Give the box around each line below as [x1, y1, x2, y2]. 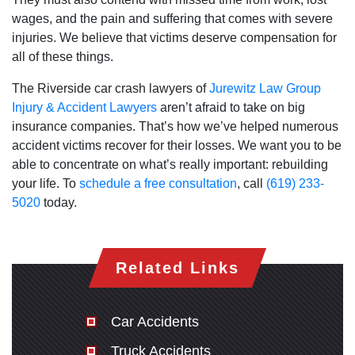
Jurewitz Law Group [209, 82, 321, 96]
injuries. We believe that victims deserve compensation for [12, 31, 337, 45]
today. [40, 196, 77, 210]
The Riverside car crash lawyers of [12, 82, 209, 96]
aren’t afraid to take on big [157, 101, 305, 115]
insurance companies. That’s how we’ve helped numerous [12, 120, 338, 134]
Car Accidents [110, 314, 199, 330]
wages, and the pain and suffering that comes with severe [12, 12, 333, 26]
